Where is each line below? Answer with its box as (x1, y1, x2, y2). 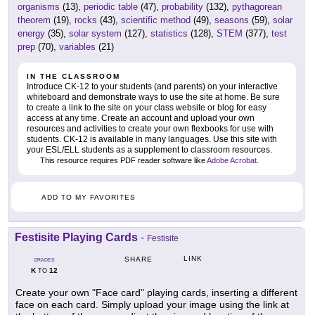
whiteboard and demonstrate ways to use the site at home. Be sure (27, 92, 280, 103)
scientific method (121, 15, 191, 26)
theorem (18, 15, 51, 26)
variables (59, 41, 96, 53)
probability (162, 1, 203, 13)
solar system (69, 28, 122, 39)
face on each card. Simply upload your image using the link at (15, 299, 289, 311)
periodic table (84, 1, 138, 13)
